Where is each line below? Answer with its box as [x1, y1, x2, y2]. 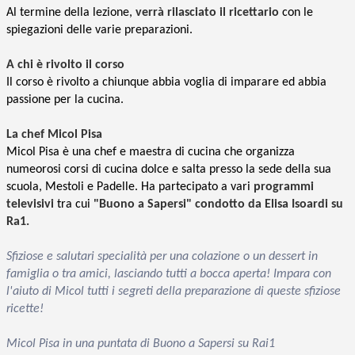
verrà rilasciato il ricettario [136, 6, 279, 19]
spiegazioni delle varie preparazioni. [6, 23, 193, 36]
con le [279, 6, 313, 19]
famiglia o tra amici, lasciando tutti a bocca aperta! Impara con [6, 267, 331, 281]
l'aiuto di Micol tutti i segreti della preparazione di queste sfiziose [6, 284, 341, 298]
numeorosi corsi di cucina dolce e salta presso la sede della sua [6, 162, 331, 176]
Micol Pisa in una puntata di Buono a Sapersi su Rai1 [6, 337, 275, 350]
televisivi [6, 197, 54, 211]
